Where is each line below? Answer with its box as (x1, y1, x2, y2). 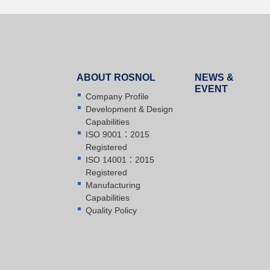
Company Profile (85, 92, 149, 102)
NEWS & (194, 72, 234, 83)
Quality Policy (85, 206, 137, 216)
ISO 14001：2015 (85, 155, 154, 165)
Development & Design (85, 104, 173, 115)
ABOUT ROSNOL (76, 72, 155, 83)
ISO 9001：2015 (85, 130, 149, 140)
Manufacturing (85, 180, 140, 190)
